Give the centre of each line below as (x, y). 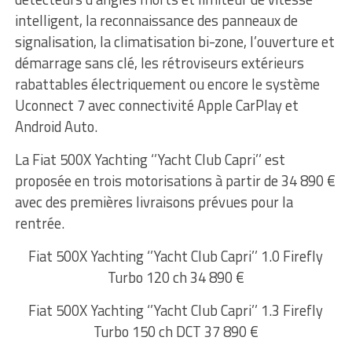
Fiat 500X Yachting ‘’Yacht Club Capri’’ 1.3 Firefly (176, 311)
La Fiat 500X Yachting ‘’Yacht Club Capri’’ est (150, 160)
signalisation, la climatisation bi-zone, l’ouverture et (174, 42)
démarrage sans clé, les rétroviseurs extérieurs (159, 63)
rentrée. (39, 224)
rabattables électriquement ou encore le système (167, 84)
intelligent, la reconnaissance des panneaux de (156, 21)
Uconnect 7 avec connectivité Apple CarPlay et (156, 106)
